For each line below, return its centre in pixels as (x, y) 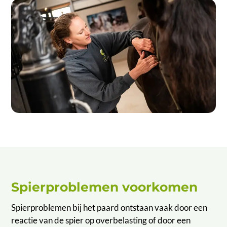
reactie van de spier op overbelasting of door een (101, 220)
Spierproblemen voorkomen (105, 187)
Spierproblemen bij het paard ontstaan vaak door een (109, 208)
